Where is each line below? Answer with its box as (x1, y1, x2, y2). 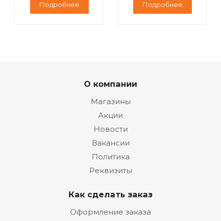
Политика (91, 152, 130, 161)
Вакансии (91, 138, 130, 147)
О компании (84, 79, 137, 89)
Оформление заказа (70, 207, 151, 217)
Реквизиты (89, 166, 132, 175)
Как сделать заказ (69, 189, 152, 199)
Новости (93, 124, 128, 134)
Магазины (90, 97, 131, 106)
